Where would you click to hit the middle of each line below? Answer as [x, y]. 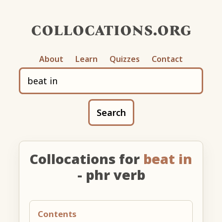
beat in [168, 159]
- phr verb [111, 174]
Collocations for [86, 159]
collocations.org [111, 29]
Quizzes [125, 59]
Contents [57, 214]
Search [111, 112]
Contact [167, 59]
